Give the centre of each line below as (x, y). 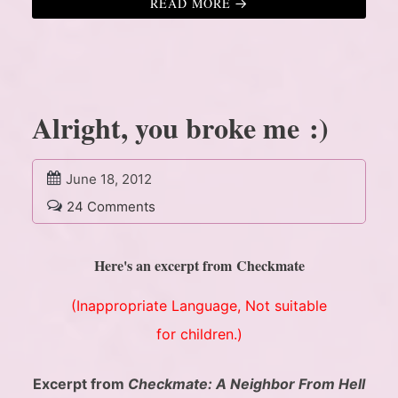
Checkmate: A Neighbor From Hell (247, 384)
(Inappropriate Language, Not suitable (199, 306)
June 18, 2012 (109, 179)
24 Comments (111, 207)
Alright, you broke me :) (180, 128)
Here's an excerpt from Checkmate (199, 266)
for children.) (199, 334)
